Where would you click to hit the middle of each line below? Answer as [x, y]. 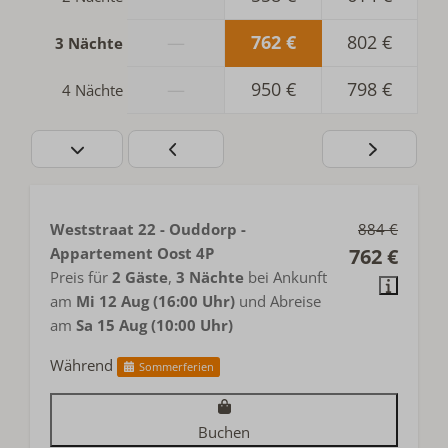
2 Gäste [140, 277]
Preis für [81, 277]
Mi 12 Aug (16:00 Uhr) [155, 301]
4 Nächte [92, 90]
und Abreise [278, 301]
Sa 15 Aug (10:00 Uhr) [154, 325]
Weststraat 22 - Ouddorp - [148, 229]
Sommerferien [176, 366]
